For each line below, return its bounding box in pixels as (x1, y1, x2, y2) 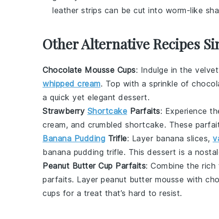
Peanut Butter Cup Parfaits (43, 161, 146, 171)
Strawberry (43, 106, 88, 116)
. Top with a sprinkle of (100, 79, 192, 88)
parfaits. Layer (43, 175, 101, 184)
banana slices (155, 133, 208, 143)
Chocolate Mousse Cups (43, 65, 136, 75)
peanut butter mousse (101, 175, 184, 184)
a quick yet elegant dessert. (43, 92, 150, 102)
